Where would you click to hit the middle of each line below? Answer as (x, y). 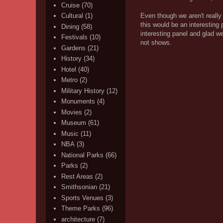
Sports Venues (83, 198)
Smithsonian (79, 187)
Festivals (75, 37)
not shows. (156, 42)
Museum (74, 123)
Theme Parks (81, 209)
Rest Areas (77, 176)
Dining (70, 26)
